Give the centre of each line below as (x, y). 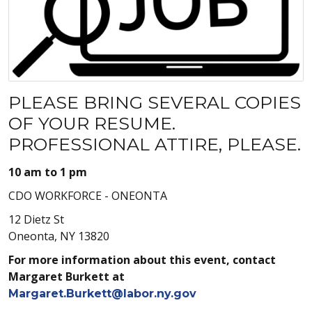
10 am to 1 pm (48, 172)
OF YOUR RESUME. (92, 123)
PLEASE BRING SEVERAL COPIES (155, 102)
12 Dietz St (36, 219)
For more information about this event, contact (142, 259)
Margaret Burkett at (67, 276)
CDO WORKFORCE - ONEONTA (88, 195)
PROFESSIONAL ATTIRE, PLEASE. (155, 144)
